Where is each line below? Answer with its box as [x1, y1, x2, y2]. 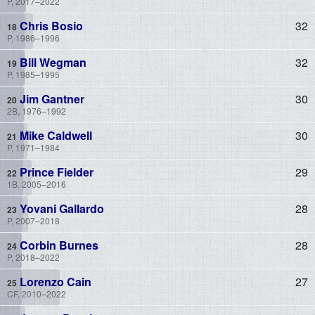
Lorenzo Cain [17, 273, 91, 290]
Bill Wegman [17, 53, 86, 70]
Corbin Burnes [17, 236, 98, 253]
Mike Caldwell [17, 127, 92, 143]
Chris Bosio [17, 17, 83, 34]
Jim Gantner [17, 90, 84, 107]
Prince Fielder [17, 163, 94, 180]
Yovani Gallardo [17, 200, 104, 217]
